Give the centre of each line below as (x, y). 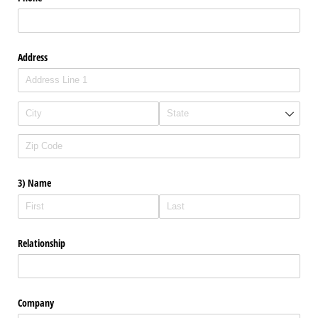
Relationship (42, 243)
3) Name (34, 183)
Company (36, 302)
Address (33, 57)
